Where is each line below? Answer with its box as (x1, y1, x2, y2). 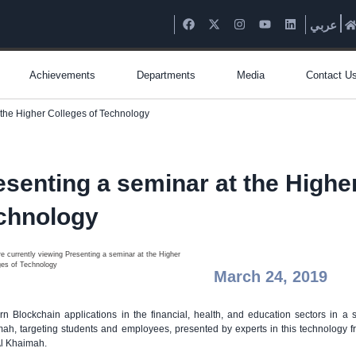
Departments (136, 68, 195, 81)
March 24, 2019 (214, 268, 328, 285)
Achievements (29, 68, 95, 81)
